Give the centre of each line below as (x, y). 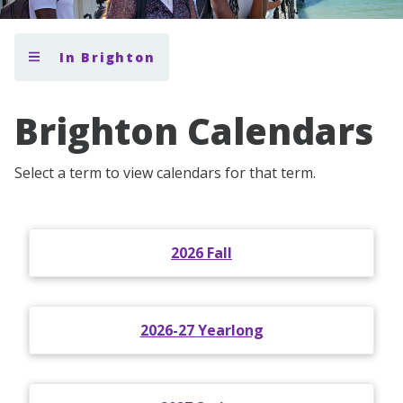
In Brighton (107, 57)
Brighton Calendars (194, 130)
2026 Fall (201, 252)
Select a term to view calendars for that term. (165, 172)
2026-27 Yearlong (201, 330)
